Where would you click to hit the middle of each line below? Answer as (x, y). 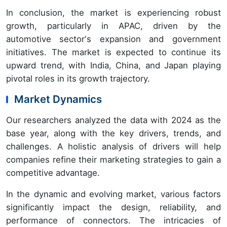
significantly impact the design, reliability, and (113, 207)
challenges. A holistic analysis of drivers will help (113, 147)
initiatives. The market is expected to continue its (113, 52)
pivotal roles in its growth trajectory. (78, 79)
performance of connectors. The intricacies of (113, 221)
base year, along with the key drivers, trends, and (113, 134)
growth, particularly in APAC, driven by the (113, 26)
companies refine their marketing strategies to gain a (113, 160)
